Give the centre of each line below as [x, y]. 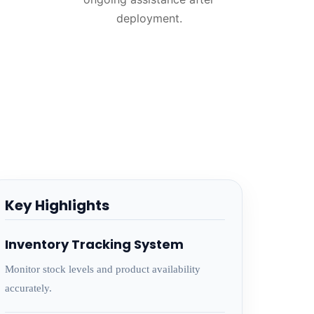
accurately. [28, 288]
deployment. [149, 18]
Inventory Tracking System [94, 244]
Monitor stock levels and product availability [102, 269]
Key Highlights [57, 205]
